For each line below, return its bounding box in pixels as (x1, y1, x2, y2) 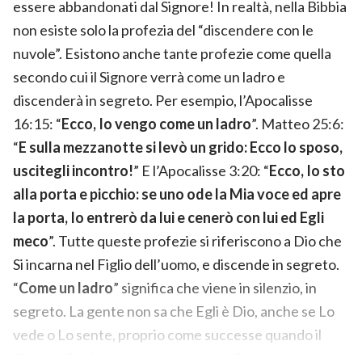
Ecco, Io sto (269, 161, 345, 179)
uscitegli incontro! (13, 161, 133, 179)
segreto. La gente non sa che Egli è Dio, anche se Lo (13, 301, 335, 320)
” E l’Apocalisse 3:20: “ (133, 161, 269, 179)
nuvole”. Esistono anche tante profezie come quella (13, 44, 331, 62)
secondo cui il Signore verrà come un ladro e (13, 67, 285, 86)
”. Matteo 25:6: (251, 114, 344, 133)
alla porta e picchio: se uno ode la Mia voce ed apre (13, 184, 341, 203)
